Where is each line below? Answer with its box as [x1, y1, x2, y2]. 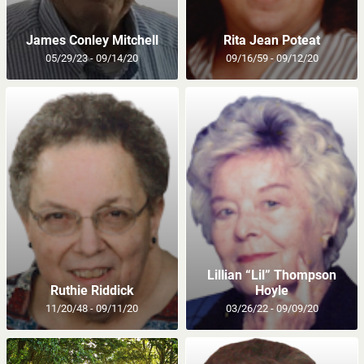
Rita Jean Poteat [223, 32, 321, 48]
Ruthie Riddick [50, 282, 134, 298]
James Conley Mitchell [25, 32, 158, 48]
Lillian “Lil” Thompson [207, 266, 337, 283]
